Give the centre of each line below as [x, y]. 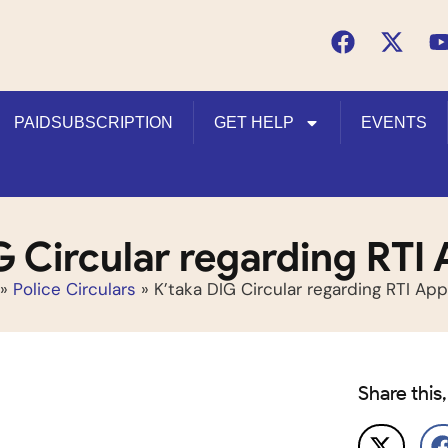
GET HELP [254, 122]
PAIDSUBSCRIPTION [93, 122]
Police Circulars [74, 289]
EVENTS [394, 122]
